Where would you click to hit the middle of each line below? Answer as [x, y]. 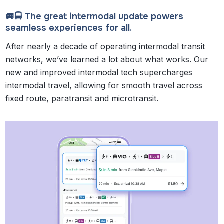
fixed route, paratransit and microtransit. [83, 98]
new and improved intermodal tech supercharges [99, 72]
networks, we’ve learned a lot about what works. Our [107, 59]
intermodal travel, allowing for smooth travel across [104, 85]
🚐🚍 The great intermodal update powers [95, 16]
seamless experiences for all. [69, 28]
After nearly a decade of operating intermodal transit [105, 46]
